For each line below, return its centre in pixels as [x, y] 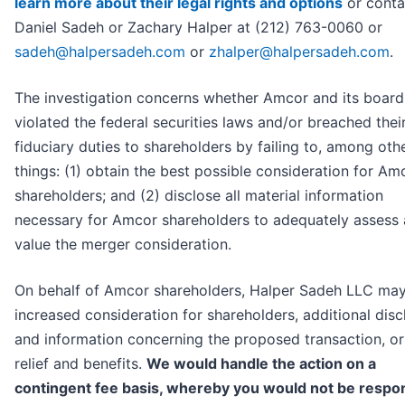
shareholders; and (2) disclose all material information [199, 196]
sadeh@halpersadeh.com [100, 52]
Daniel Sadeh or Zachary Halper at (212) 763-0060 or [198, 28]
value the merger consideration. [123, 245]
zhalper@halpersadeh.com [299, 52]
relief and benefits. [80, 364]
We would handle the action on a [261, 364]
